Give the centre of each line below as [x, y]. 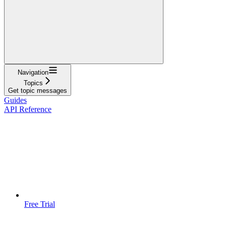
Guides [15, 100]
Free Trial [40, 204]
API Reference [28, 109]
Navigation [33, 72]
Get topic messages [38, 90]
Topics [33, 83]
